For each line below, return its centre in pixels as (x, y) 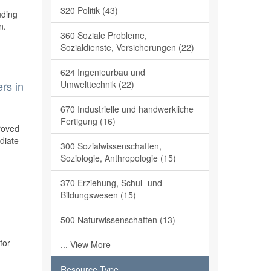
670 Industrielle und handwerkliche (127, 109)
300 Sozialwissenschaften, (111, 146)
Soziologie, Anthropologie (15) (118, 158)
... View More (85, 244)
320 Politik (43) (89, 10)
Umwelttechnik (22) (97, 84)
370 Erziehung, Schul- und (111, 183)
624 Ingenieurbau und (103, 72)
